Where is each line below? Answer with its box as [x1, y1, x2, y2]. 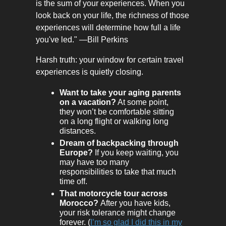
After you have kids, [100, 199, 171, 208]
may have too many [60, 158, 129, 167]
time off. [60, 177, 87, 186]
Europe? [60, 148, 93, 157]
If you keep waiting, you [93, 148, 179, 157]
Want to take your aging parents [60, 88, 181, 97]
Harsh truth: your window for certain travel [36, 55, 184, 65]
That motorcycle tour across [60, 189, 167, 198]
